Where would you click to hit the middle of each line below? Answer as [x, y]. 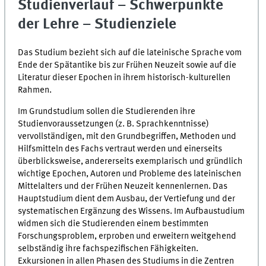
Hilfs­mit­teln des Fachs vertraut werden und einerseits [120, 149]
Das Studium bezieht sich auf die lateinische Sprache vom [130, 53]
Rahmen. [35, 90]
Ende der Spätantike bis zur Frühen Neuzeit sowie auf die [127, 65]
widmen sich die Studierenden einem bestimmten [113, 224]
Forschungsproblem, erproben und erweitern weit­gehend [127, 236]
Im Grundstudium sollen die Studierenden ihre [107, 111]
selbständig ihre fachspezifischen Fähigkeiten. [108, 248]
